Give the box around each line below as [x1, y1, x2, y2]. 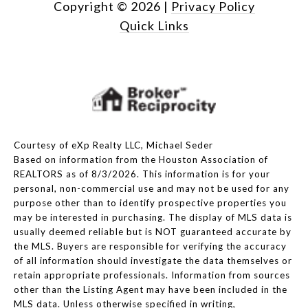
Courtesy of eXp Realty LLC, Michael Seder [14, 139, 216, 151]
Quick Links [119, 17, 189, 33]
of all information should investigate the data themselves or [14, 254, 292, 266]
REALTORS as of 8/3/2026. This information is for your [14, 168, 270, 179]
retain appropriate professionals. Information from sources [14, 269, 290, 280]
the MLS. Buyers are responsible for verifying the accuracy [14, 240, 287, 252]
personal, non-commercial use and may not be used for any [14, 182, 289, 194]
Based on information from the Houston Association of [14, 153, 268, 165]
